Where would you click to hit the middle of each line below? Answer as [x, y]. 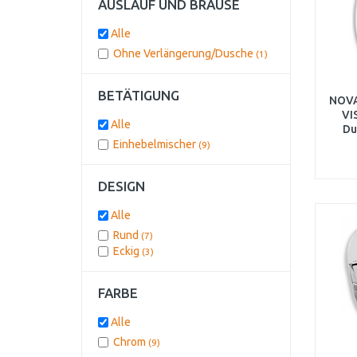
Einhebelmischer [156, 144]
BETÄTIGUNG [139, 95]
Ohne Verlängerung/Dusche [184, 53]
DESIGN [122, 186]
